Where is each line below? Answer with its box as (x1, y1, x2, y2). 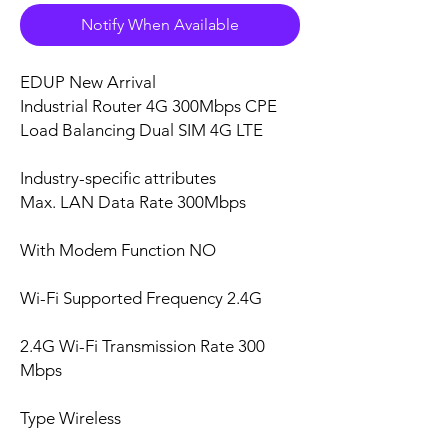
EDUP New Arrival (20, 72, 156, 93)
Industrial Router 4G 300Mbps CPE (20, 96, 277, 117)
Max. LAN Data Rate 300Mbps (20, 192, 246, 213)
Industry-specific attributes (20, 168, 216, 189)
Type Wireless (20, 408, 121, 429)
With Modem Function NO (20, 240, 216, 261)
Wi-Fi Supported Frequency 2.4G (20, 288, 262, 309)
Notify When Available (81, 15, 239, 35)
